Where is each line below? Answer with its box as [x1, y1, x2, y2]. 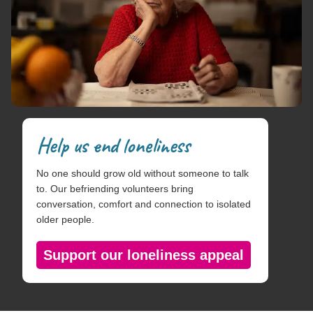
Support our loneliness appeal [43, 247, 244, 263]
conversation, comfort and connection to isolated [36, 198, 251, 210]
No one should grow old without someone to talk [36, 167, 249, 179]
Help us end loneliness [36, 131, 190, 159]
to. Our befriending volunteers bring [36, 182, 194, 194]
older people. [36, 213, 94, 225]
